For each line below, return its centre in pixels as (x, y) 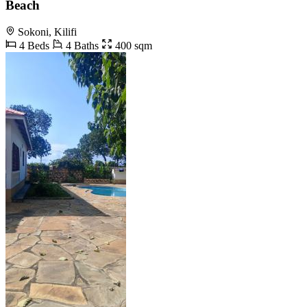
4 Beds (33, 46)
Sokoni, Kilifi (47, 32)
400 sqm (132, 46)
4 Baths (81, 46)
